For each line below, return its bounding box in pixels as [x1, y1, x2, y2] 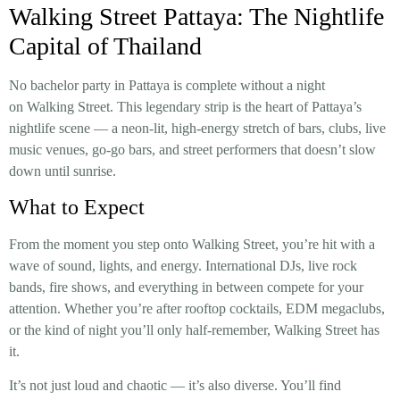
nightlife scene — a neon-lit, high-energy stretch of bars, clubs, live [9, 120, 386, 136]
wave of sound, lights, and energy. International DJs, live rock [9, 257, 357, 273]
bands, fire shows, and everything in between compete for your [9, 279, 363, 295]
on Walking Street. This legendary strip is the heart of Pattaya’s [9, 98, 362, 114]
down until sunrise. [9, 162, 116, 179]
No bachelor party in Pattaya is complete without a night [9, 77, 325, 93]
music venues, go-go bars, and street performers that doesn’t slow [9, 141, 376, 157]
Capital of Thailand [9, 31, 202, 60]
